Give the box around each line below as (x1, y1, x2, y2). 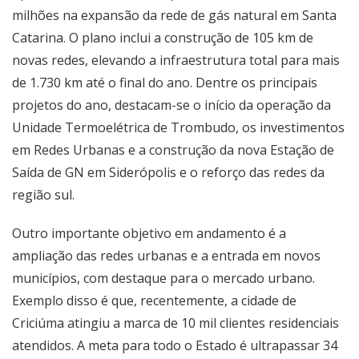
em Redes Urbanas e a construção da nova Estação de (12, 141, 334, 159)
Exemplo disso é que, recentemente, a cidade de (12, 292, 296, 309)
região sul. (12, 186, 75, 204)
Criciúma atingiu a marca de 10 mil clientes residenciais (12, 314, 339, 332)
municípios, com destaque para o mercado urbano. (12, 269, 315, 287)
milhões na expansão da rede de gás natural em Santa (12, 6, 337, 24)
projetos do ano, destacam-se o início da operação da (12, 96, 331, 114)
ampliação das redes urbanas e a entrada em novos (12, 247, 321, 264)
